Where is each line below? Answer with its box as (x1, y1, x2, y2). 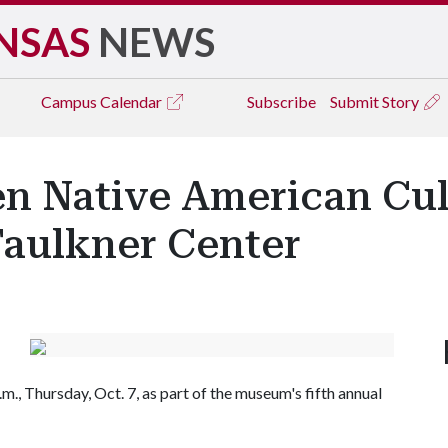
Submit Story (330, 92, 422, 111)
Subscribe (247, 92, 316, 111)
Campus (41, 92, 100, 111)
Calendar (100, 92, 165, 111)
